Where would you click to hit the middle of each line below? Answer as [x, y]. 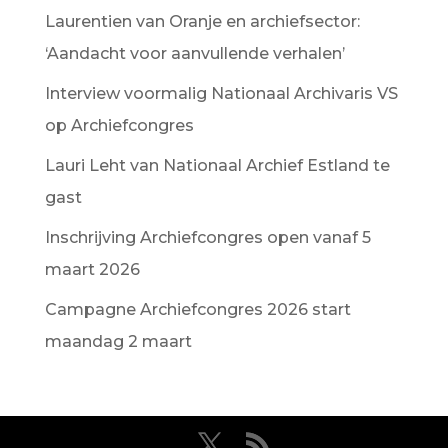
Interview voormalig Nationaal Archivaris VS [221, 93]
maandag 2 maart [118, 341]
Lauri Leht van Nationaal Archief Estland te [217, 165]
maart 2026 [92, 269]
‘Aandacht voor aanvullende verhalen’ [194, 53]
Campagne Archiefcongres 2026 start [197, 309]
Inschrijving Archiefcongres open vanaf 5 [207, 237]
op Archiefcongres [119, 125]
